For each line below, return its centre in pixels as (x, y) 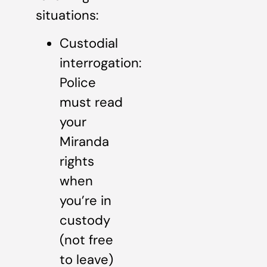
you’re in (86, 201)
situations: (67, 15)
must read (91, 103)
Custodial (89, 44)
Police (78, 83)
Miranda (84, 142)
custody (85, 221)
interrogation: (100, 63)
